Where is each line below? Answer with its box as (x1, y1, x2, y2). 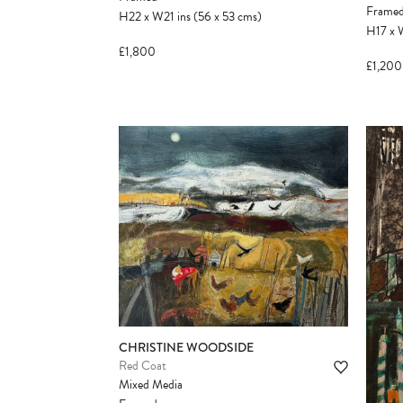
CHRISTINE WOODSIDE (119, 337, 254, 356)
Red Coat (119, 355, 166, 375)
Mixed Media (119, 374, 183, 394)
